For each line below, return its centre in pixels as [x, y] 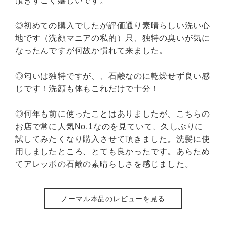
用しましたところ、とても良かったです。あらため [112, 152]
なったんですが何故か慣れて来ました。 [91, 51]
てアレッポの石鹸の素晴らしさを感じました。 [104, 164]
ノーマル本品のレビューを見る [113, 199]
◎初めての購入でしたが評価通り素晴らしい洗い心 [112, 26]
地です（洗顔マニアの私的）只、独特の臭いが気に [112, 38]
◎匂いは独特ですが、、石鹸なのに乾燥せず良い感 [112, 76]
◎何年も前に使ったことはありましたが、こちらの [112, 114]
